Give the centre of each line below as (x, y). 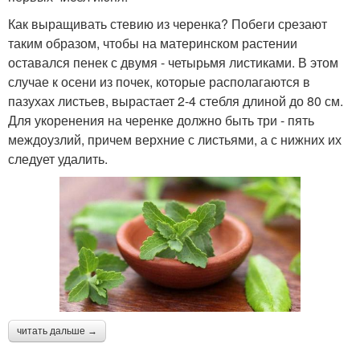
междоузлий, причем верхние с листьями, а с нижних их (175, 139)
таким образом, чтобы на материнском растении (153, 43)
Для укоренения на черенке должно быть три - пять (161, 120)
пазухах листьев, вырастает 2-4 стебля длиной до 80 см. (176, 100)
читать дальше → (57, 331)
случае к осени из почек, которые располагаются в (159, 81)
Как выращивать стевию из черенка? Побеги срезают (168, 23)
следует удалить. (58, 158)
